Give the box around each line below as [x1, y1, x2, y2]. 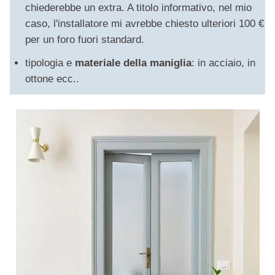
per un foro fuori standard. [25, 34, 144, 46]
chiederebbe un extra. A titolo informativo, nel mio [25, 2, 252, 14]
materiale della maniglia [75, 57, 192, 69]
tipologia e [25, 57, 75, 69]
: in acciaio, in [192, 57, 255, 69]
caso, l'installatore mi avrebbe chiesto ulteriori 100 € [25, 18, 264, 30]
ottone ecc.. [25, 73, 79, 85]
